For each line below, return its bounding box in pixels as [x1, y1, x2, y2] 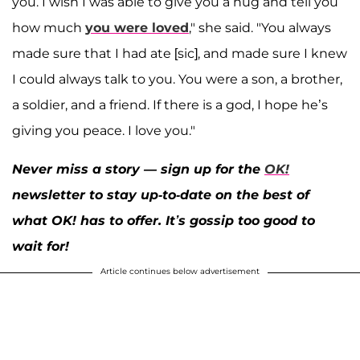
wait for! [12, 239, 69, 255]
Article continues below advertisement [100, 266, 260, 277]
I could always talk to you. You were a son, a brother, [12, 72, 342, 88]
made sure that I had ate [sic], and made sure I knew [12, 46, 347, 62]
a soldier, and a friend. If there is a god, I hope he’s [12, 97, 328, 113]
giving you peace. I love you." [12, 123, 195, 139]
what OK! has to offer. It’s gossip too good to [12, 213, 315, 229]
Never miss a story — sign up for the [12, 162, 264, 178]
